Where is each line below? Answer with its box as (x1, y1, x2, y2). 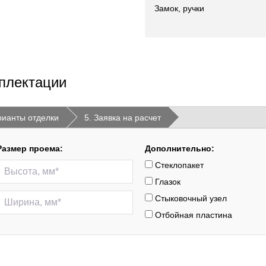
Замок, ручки (154, 4, 204, 13)
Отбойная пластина (153, 210, 232, 220)
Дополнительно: (145, 144, 214, 153)
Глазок (153, 177, 180, 186)
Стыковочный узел (153, 194, 227, 203)
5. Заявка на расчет (84, 112, 161, 122)
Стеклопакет (153, 160, 204, 170)
